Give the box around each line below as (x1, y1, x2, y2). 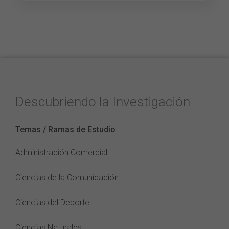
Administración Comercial (15, 148, 107, 157)
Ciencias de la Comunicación (15, 173, 119, 182)
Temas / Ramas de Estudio (15, 125, 116, 134)
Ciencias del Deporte (15, 198, 89, 208)
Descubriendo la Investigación (15, 94, 190, 109)
